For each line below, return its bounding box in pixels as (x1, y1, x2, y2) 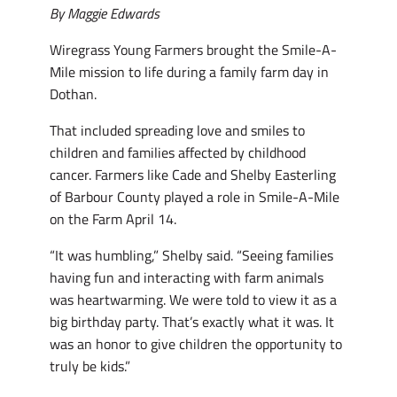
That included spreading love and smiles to (50, 120, 305, 142)
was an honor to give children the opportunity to (50, 333, 342, 355)
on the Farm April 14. (50, 208, 176, 230)
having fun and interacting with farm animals (50, 267, 323, 289)
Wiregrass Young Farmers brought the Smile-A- (50, 39, 337, 61)
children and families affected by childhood (50, 142, 306, 164)
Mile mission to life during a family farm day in (50, 61, 329, 83)
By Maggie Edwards (50, 3, 163, 25)
